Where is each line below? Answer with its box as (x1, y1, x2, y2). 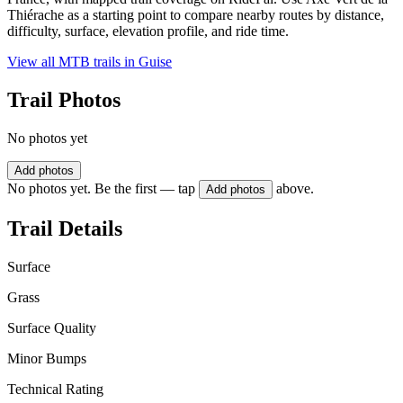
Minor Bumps (7, 350, 86, 366)
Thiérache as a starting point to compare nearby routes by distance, (7, 7, 384, 23)
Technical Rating (7, 381, 103, 397)
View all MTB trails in (7, 54, 139, 70)
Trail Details (7, 216, 122, 240)
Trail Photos (7, 88, 121, 112)
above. (276, 181, 314, 197)
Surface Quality (7, 319, 96, 336)
